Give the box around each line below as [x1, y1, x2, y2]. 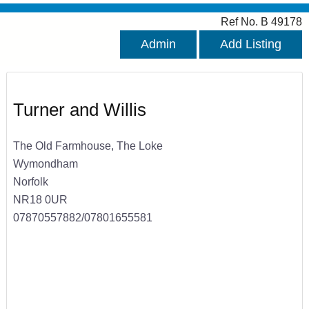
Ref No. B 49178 [221, 15, 302, 28]
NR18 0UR [12, 192, 68, 206]
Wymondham [12, 157, 78, 170]
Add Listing [220, 37, 281, 52]
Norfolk [12, 175, 48, 188]
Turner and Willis [12, 99, 146, 121]
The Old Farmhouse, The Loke [12, 139, 163, 152]
